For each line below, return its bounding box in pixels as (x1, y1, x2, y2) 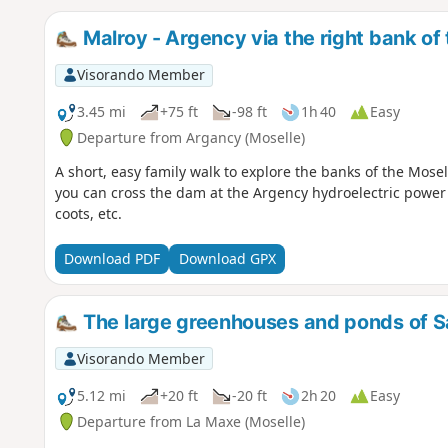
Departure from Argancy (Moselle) (76, 127, 305, 147)
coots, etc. (54, 203, 122, 223)
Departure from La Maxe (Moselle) (76, 411, 305, 431)
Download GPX (178, 249, 276, 269)
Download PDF (63, 249, 160, 269)
